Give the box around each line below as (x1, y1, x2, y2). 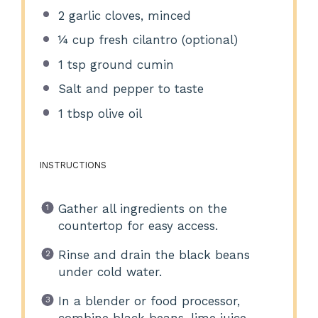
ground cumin (85, 57, 174, 72)
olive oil (93, 106, 142, 121)
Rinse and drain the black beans (57, 247, 250, 262)
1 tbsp (57, 106, 94, 121)
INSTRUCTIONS (40, 160, 107, 171)
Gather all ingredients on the (57, 201, 227, 216)
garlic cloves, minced (64, 8, 191, 23)
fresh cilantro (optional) (94, 33, 238, 48)
